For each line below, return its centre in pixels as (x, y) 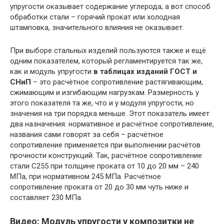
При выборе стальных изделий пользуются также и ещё (108, 50)
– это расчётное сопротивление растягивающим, (117, 82)
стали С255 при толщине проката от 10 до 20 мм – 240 (104, 166)
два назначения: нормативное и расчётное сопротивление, (112, 124)
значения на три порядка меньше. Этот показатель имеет (110, 113)
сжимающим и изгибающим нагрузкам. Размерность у (104, 92)
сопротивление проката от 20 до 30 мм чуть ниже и (99, 187)
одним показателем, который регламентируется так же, (106, 61)
